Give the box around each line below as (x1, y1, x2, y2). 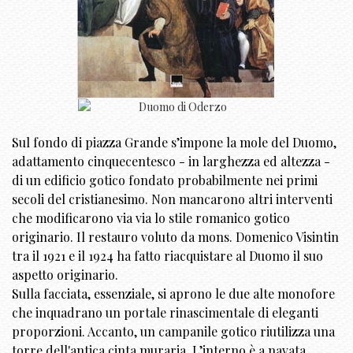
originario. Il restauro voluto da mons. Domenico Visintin (12, 228, 339, 245)
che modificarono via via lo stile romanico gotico (12, 209, 290, 226)
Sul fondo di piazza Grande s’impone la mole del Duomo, (12, 133, 336, 150)
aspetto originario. (12, 266, 118, 283)
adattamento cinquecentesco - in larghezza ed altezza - (12, 152, 330, 169)
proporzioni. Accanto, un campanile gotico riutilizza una (12, 322, 335, 340)
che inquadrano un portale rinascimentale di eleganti (12, 303, 318, 321)
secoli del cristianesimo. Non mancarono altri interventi (12, 190, 333, 207)
